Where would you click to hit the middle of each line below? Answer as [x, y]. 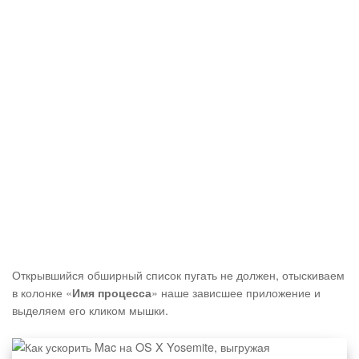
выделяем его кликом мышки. [90, 310]
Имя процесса [112, 293]
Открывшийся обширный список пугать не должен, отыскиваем [178, 275]
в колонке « [42, 292]
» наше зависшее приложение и [236, 292]
